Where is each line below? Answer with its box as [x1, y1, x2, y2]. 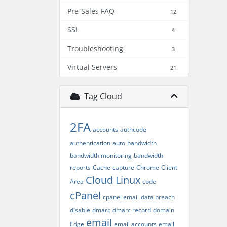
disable [70, 206, 90, 214]
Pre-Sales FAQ [67, 6, 115, 16]
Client [161, 163, 177, 172]
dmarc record [112, 206, 151, 214]
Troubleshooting [67, 44, 123, 53]
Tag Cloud [80, 91, 122, 102]
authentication [70, 139, 110, 147]
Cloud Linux [86, 173, 140, 187]
